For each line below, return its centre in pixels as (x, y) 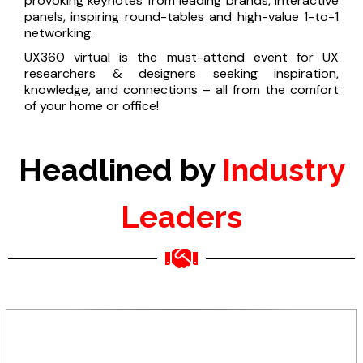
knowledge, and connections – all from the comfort (181, 90)
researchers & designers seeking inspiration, (181, 73)
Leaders (181, 217)
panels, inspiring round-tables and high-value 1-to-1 (181, 17)
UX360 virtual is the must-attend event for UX (181, 57)
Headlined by (120, 170)
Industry (283, 170)
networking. (59, 33)
